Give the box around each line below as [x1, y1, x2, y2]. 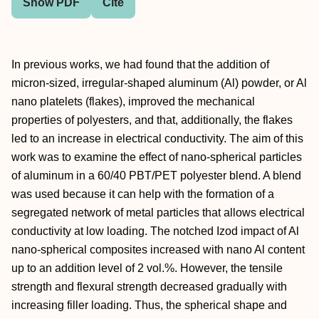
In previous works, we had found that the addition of [11, 58, 269, 70]
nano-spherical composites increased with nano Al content [11, 244, 305, 256]
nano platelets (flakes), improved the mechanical [11, 95, 255, 108]
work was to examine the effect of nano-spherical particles [11, 151, 302, 163]
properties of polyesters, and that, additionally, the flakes [11, 114, 293, 126]
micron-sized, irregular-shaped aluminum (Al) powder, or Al [11, 77, 307, 89]
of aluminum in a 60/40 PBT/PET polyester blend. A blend [11, 169, 301, 182]
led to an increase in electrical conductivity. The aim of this [11, 132, 303, 145]
